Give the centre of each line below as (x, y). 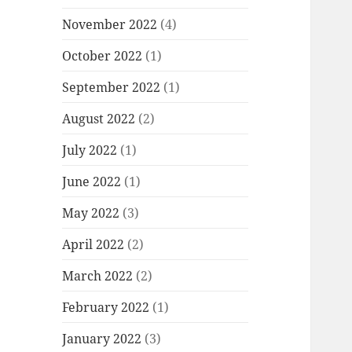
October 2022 (103, 55)
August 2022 (99, 118)
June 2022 (92, 181)
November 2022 (110, 24)
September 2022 (112, 87)
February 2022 (106, 307)
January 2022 (102, 338)
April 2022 (93, 244)
